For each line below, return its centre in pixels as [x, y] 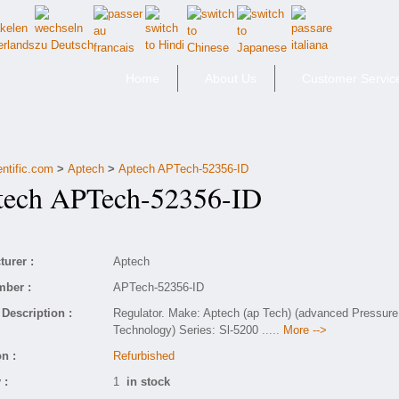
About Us [231, 78]
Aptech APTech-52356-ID [183, 169]
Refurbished [144, 356]
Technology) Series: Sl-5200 [187, 330]
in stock [148, 382]
